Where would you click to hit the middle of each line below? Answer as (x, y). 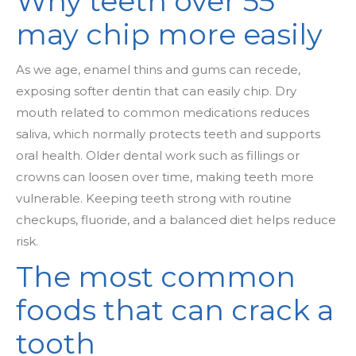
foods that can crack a (175, 310)
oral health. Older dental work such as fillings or (158, 155)
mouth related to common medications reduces (163, 112)
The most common (156, 277)
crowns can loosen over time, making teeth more (165, 177)
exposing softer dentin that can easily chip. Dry (156, 91)
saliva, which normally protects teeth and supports (168, 134)
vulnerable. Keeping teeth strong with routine (154, 198)
